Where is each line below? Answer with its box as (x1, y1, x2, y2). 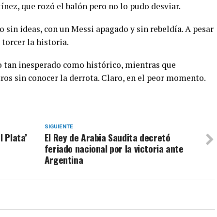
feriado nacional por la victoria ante (44, 141, 184, 155)
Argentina (44, 152, 83, 167)
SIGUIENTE (44, 123, 73, 130)
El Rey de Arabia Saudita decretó (44, 130, 170, 144)
